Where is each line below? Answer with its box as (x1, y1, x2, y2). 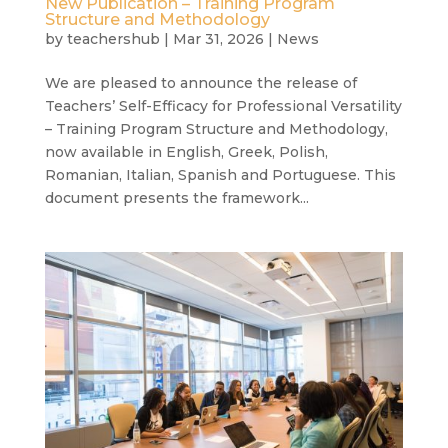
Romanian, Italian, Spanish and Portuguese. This (44, 166, 396, 185)
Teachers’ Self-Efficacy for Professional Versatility (44, 97, 402, 116)
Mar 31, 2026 (172, 30, 264, 49)
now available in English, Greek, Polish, (44, 143, 328, 162)
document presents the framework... (44, 189, 309, 208)
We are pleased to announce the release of (44, 74, 357, 93)
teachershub (66, 30, 160, 49)
